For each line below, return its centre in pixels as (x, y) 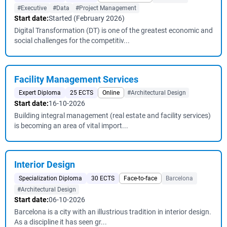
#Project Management (106, 8)
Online (111, 93)
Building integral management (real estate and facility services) (112, 116)
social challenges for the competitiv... (72, 41)
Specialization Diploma (50, 178)
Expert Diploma (40, 93)
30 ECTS (103, 178)
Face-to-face (140, 178)
